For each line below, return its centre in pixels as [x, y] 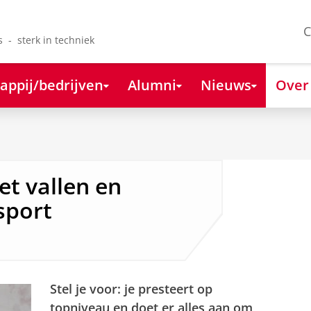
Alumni [152, 84]
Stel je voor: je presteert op [131, 288]
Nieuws [226, 84]
